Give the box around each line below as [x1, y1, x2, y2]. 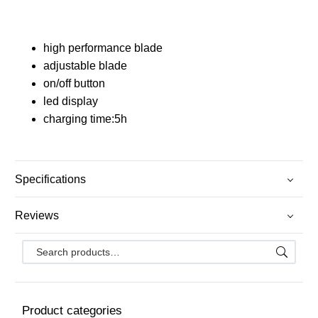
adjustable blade [43, 60, 127, 72]
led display [43, 95, 98, 108]
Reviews [15, 209, 59, 221]
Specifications [15, 172, 86, 185]
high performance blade [43, 42, 163, 55]
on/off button [43, 77, 105, 90]
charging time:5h [43, 113, 127, 126]
